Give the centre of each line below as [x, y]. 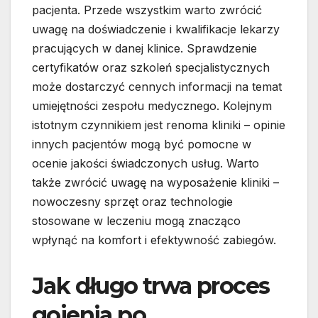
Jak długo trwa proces [151, 285]
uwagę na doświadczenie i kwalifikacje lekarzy [156, 29]
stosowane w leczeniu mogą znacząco [136, 220]
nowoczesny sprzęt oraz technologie [132, 201]
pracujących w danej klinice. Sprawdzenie [144, 48]
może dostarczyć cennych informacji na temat [157, 86]
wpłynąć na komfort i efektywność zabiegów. [154, 240]
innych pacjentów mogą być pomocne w [142, 144]
